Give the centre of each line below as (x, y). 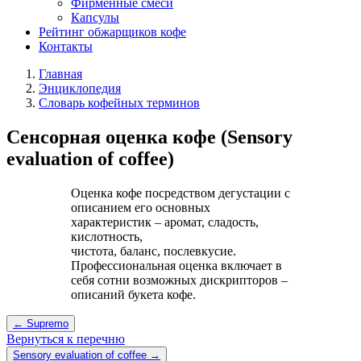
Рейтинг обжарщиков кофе (112, 32)
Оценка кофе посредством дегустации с (180, 193)
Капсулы (95, 17)
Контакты (66, 46)
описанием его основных (141, 207)
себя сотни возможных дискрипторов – (179, 280)
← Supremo (41, 323)
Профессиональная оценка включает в (176, 265)
